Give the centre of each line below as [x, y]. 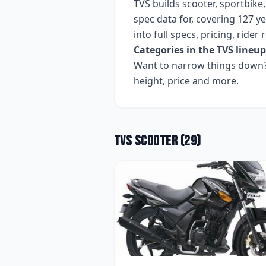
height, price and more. [186, 81]
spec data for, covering [184, 19]
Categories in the [175, 50]
